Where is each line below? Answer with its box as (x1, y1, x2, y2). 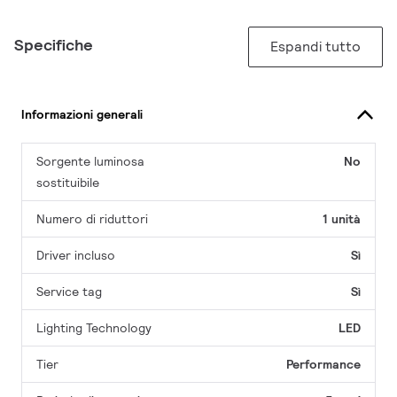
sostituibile (36, 175, 99, 191)
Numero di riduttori (36, 211, 148, 228)
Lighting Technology (36, 320, 152, 337)
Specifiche (14, 35, 93, 56)
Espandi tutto (270, 37, 361, 57)
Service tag (36, 284, 102, 300)
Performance (286, 356, 361, 373)
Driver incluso (36, 247, 115, 264)
